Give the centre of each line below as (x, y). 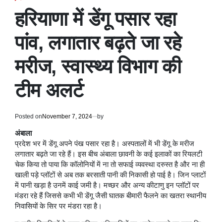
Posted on (28, 116)
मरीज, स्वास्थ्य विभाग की (98, 66)
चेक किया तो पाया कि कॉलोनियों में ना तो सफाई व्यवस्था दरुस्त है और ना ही (110, 164)
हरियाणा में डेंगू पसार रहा (96, 19)
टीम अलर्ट (49, 90)
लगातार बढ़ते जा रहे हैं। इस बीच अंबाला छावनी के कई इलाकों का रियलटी (109, 154)
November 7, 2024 (67, 116)
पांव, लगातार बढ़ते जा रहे (98, 42)
